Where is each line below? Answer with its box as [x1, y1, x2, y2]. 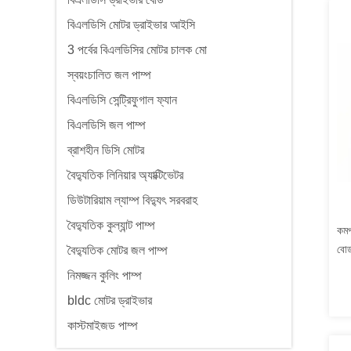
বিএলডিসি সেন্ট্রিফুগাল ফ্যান [67, 93, 177, 107]
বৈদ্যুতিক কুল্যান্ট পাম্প [67, 219, 155, 232]
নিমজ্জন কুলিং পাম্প [67, 269, 142, 282]
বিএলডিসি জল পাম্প [67, 118, 146, 132]
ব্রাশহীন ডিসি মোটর [67, 143, 144, 157]
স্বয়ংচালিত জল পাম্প [67, 68, 151, 81]
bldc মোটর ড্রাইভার [67, 294, 152, 307]
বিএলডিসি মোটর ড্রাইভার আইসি [67, 18, 195, 31]
